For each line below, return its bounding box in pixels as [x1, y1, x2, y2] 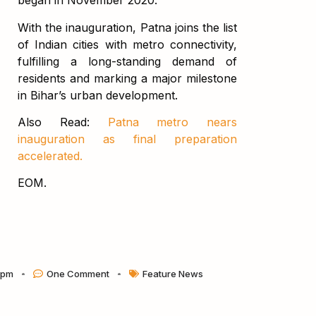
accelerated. [17, 149, 83, 164]
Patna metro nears [107, 115, 238, 130]
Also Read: [17, 115, 108, 130]
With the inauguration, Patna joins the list [17, 20, 238, 35]
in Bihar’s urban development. [17, 87, 178, 102]
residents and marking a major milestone [17, 71, 238, 85]
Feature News [142, 267, 203, 279]
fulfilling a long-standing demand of [17, 54, 238, 68]
